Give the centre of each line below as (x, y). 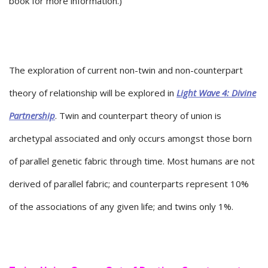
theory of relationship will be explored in (93, 93)
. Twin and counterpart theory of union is (138, 116)
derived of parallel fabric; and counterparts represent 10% (129, 184)
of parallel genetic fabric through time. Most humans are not (132, 161)
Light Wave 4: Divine (216, 93)
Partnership (32, 116)
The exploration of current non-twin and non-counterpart (126, 70)
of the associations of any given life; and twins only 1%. (121, 207)
